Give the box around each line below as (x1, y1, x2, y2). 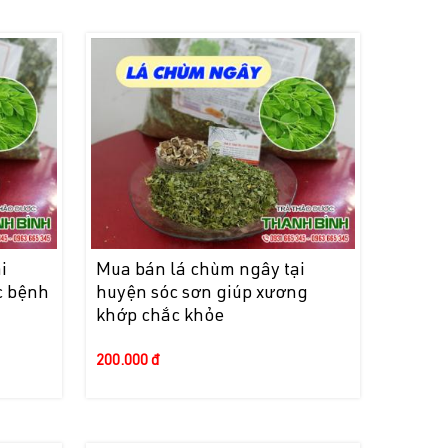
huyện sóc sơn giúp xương (95, 285, 308, 304)
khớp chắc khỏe (95, 308, 224, 327)
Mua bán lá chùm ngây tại (95, 262, 305, 281)
